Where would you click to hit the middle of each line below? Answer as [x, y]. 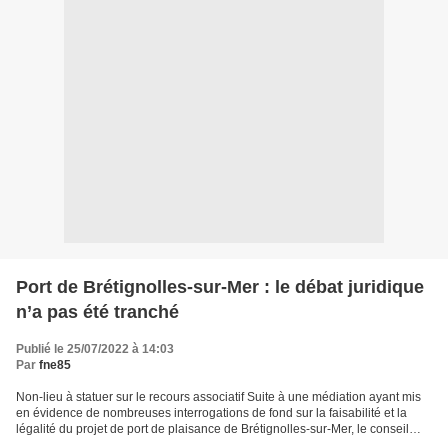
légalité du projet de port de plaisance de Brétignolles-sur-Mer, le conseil [212, 428]
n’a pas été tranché [97, 311]
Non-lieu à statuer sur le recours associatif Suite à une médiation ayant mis [218, 396]
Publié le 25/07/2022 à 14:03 [95, 348]
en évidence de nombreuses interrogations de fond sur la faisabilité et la [211, 412]
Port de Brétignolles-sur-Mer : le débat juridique [220, 286]
